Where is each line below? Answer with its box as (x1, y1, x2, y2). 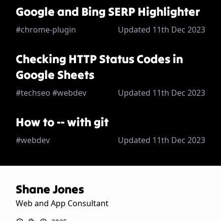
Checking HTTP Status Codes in (16, 51, 183, 67)
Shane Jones (16, 182, 84, 197)
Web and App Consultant (16, 198, 109, 209)
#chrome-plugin (16, 24, 76, 36)
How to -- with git (16, 114, 109, 130)
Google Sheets (16, 67, 94, 83)
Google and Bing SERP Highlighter (16, 4, 200, 20)
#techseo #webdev (16, 87, 86, 99)
